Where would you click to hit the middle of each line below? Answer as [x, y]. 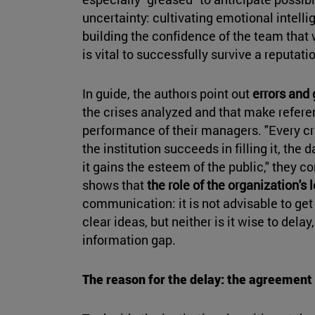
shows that [115, 185]
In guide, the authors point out [167, 94]
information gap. [129, 240]
